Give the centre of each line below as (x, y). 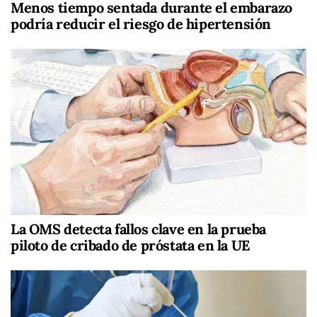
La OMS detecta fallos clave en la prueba (139, 229)
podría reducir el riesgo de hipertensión (141, 23)
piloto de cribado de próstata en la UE (130, 245)
